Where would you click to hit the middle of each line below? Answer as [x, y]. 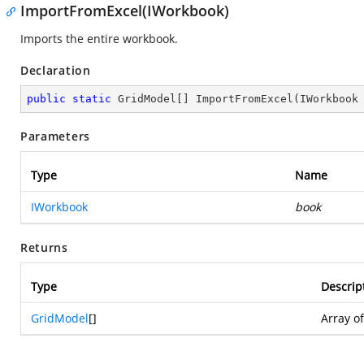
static [92, 99]
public [46, 99]
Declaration [56, 70]
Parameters [55, 136]
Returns [44, 247]
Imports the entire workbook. [99, 39]
